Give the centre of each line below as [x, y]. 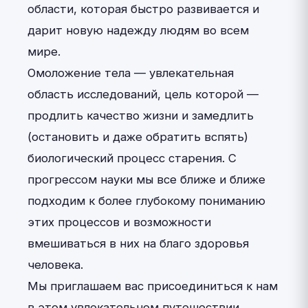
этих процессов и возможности [119, 222]
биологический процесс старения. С [132, 158]
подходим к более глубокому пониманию [146, 201]
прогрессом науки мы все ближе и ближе [146, 179]
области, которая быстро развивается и [143, 9]
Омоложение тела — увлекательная [131, 73]
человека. [55, 265]
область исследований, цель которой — [143, 94]
